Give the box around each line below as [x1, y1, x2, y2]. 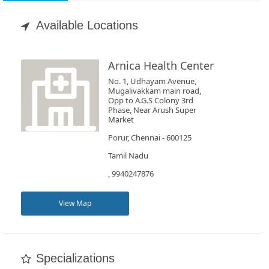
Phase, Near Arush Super [107, 104, 196, 115]
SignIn [21, 136, 47, 147]
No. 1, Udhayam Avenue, [107, 76, 196, 86]
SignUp [21, 163, 47, 174]
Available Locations [36, 19, 138, 32]
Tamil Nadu [107, 150, 148, 161]
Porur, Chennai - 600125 [107, 132, 192, 143]
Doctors [21, 98, 49, 109]
